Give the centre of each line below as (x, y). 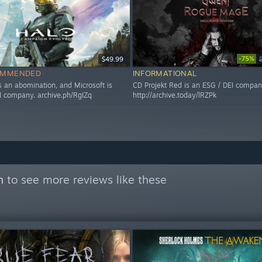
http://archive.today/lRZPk (174, 95)
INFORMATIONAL (165, 73)
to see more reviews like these (85, 180)
